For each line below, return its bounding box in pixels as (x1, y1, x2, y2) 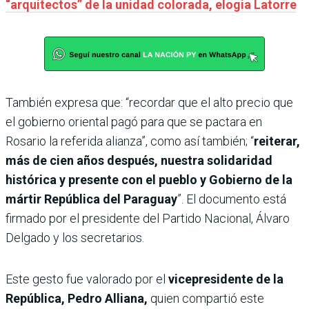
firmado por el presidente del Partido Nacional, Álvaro (6, 210, 290, 226)
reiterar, (254, 133, 300, 148)
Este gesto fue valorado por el (6, 271, 166, 286)
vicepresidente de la (166, 271, 283, 286)
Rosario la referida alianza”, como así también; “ (6, 133, 254, 148)
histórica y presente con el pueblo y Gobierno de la (6, 172, 292, 187)
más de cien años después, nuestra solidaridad (6, 152, 272, 168)
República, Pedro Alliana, (6, 290, 150, 306)
